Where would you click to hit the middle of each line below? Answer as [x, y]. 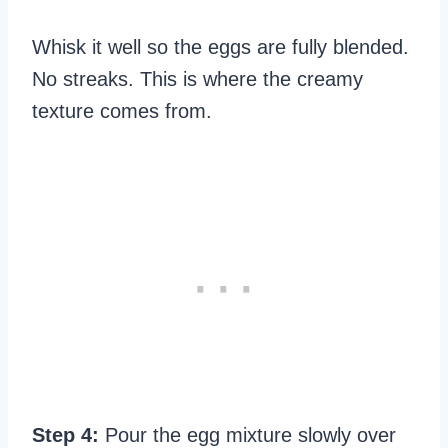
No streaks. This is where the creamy [197, 78]
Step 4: [65, 434]
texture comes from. [122, 110]
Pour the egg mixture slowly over [247, 434]
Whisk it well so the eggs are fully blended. [220, 46]
